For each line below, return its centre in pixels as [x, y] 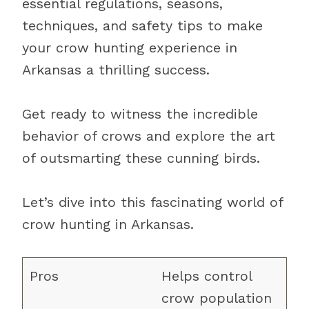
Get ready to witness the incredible [140, 114]
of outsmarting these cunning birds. [141, 158]
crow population [216, 298]
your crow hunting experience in [130, 48]
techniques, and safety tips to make [142, 26]
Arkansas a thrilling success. [116, 70]
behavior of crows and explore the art [149, 136]
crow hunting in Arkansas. [108, 224]
